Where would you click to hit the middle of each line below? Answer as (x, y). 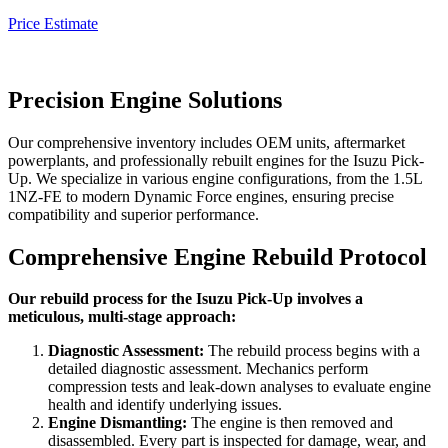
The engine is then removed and (290, 423)
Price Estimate (53, 23)
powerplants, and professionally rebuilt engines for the (180, 160)
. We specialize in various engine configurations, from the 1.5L (225, 178)
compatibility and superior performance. (133, 214)
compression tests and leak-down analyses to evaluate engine (239, 387)
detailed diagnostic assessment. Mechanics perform (208, 369)
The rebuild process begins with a (312, 351)
